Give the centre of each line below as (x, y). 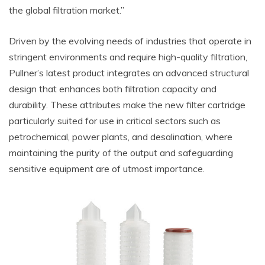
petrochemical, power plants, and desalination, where (121, 137)
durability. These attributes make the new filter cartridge (127, 105)
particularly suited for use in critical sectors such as (115, 121)
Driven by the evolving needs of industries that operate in (130, 41)
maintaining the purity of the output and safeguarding (121, 153)
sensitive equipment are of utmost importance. (107, 169)
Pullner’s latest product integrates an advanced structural (129, 73)
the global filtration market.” (67, 10)
